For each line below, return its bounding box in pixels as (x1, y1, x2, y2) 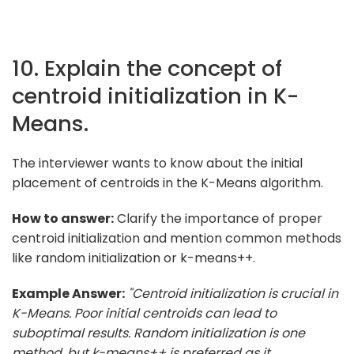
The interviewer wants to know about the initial (12, 153, 303, 172)
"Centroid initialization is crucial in (128, 284, 338, 303)
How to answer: (12, 209, 114, 228)
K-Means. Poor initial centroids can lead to (12, 303, 277, 322)
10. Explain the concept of (12, 52, 282, 84)
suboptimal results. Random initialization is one (12, 323, 305, 342)
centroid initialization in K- (12, 80, 299, 111)
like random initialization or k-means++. (12, 248, 255, 267)
